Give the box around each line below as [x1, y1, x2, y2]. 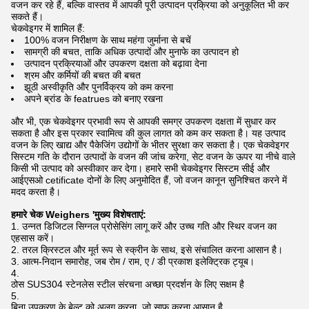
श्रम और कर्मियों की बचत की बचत [24, 70, 141, 81]
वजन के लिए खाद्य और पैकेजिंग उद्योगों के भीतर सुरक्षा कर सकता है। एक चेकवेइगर [11, 139, 289, 150]
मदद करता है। [11, 186, 61, 197]
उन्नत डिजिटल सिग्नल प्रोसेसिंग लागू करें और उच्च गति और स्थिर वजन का [22, 221, 277, 232]
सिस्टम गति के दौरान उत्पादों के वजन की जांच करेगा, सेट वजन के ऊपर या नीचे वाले [11, 151, 295, 162]
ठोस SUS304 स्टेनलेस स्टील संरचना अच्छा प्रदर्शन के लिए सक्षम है [11, 279, 244, 290]
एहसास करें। [11, 232, 54, 243]
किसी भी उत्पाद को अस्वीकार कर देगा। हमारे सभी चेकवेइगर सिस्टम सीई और [11, 163, 270, 174]
